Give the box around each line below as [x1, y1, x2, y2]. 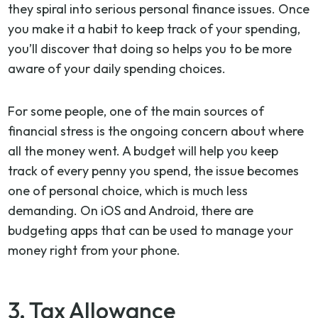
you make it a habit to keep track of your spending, [8, 20, 301, 37]
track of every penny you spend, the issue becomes [8, 162, 300, 179]
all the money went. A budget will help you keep [8, 142, 279, 159]
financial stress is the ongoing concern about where [8, 122, 305, 139]
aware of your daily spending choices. [8, 60, 226, 77]
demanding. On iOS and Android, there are [8, 202, 254, 219]
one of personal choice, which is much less [8, 182, 248, 199]
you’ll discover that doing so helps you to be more [8, 40, 292, 57]
